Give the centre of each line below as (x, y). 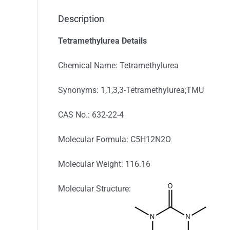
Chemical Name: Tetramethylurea (118, 65)
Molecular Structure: (95, 189)
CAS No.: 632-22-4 (91, 115)
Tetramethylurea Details (102, 41)
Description (81, 19)
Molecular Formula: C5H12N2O (114, 139)
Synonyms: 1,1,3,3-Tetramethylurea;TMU (131, 90)
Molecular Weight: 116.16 (104, 164)
